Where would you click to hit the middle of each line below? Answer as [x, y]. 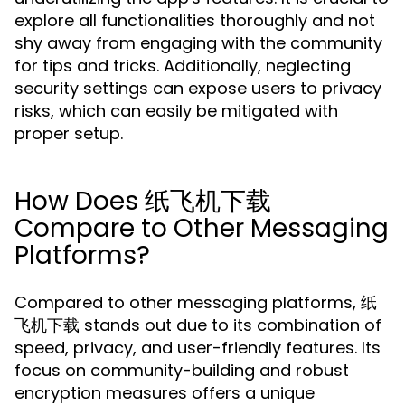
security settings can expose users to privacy [198, 88]
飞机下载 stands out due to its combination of [198, 325]
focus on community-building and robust [182, 370]
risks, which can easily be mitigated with [176, 111]
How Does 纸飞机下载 [143, 201]
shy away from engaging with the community [198, 43]
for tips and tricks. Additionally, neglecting [183, 66]
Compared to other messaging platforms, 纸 [196, 302]
